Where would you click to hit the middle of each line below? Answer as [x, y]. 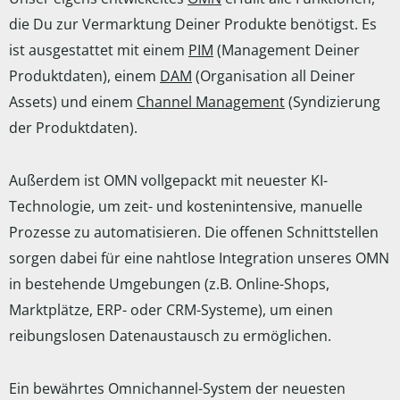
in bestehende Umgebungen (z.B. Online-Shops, [169, 284]
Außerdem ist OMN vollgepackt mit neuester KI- [168, 180]
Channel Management [211, 102]
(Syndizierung [333, 102]
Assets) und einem [73, 102]
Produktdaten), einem [84, 76]
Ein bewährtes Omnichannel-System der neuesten [177, 388]
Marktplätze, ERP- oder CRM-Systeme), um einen [171, 310]
